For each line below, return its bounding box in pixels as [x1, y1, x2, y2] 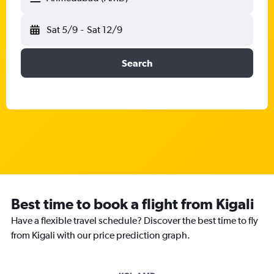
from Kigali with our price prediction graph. [11, 229, 190, 241]
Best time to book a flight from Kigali [11, 195, 254, 212]
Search [122, 57, 152, 68]
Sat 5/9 [46, 24, 78, 35]
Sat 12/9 [86, 24, 122, 35]
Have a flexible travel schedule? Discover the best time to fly [11, 215, 258, 226]
